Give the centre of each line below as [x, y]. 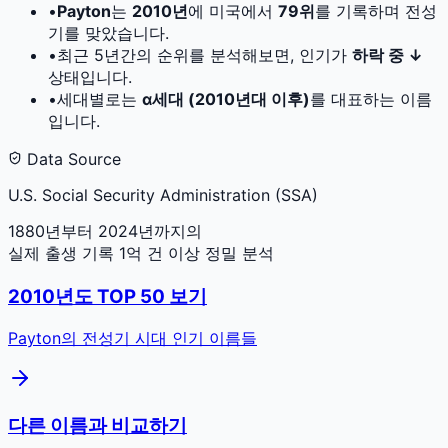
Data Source [71, 158]
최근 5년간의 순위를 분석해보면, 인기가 [204, 54]
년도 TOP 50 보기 [131, 296]
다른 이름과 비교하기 [97, 426]
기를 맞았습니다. [108, 32]
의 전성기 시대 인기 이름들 [159, 338]
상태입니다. [90, 76]
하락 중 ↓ [387, 54]
